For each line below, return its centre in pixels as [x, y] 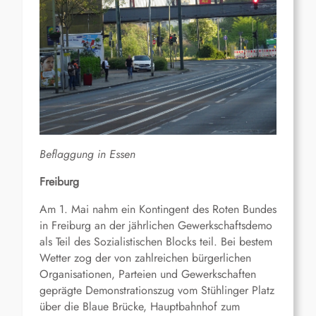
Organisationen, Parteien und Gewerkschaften [148, 274]
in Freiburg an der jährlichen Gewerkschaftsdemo [156, 225]
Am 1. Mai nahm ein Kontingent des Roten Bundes [158, 209]
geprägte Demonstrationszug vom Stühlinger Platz [157, 290]
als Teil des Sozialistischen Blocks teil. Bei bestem [156, 241]
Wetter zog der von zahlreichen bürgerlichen [145, 257]
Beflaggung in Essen [87, 154]
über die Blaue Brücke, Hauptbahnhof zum [140, 306]
